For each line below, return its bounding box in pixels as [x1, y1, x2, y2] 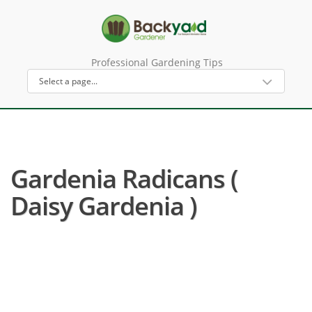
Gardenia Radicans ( [10, 162, 237, 196]
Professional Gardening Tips [91, 56, 223, 69]
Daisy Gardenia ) [10, 189, 196, 223]
